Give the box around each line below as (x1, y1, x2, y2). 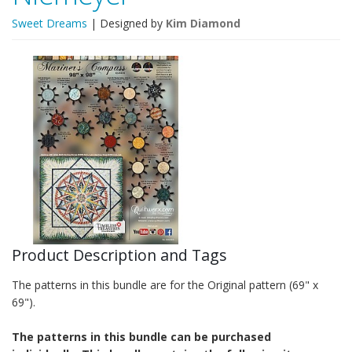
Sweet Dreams (12, 16, 87, 31)
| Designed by (87, 16, 166, 31)
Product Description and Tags (12, 244, 227, 266)
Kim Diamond (166, 16, 240, 31)
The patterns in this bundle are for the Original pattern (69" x (12, 277, 318, 292)
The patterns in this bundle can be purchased (12, 329, 271, 344)
